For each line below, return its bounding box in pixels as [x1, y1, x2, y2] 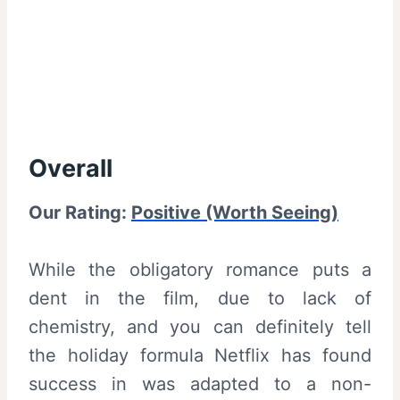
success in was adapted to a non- [29, 373, 371, 396]
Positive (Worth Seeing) [131, 202, 338, 224]
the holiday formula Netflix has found [29, 345, 371, 367]
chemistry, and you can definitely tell [29, 316, 371, 338]
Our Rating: [29, 202, 131, 224]
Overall [29, 153, 112, 183]
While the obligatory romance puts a [29, 259, 371, 281]
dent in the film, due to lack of [29, 287, 371, 310]
